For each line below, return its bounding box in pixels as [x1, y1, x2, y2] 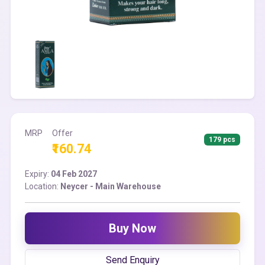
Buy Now [109, 221, 156, 235]
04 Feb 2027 [51, 169, 97, 179]
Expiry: [25, 169, 51, 179]
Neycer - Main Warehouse [60, 182, 161, 191]
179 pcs [209, 135, 236, 144]
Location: [25, 182, 60, 191]
